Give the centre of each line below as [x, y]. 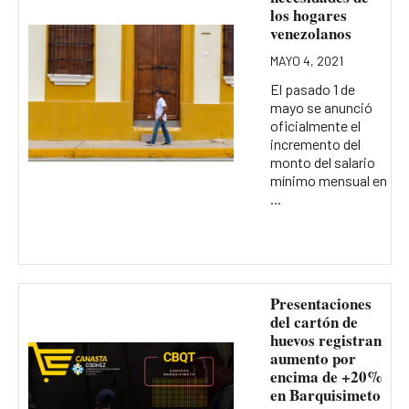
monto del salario [322, 162]
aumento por [313, 358]
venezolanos [310, 33]
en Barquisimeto [325, 394]
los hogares [308, 15]
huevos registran [325, 340]
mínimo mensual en [328, 180]
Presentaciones [320, 303]
